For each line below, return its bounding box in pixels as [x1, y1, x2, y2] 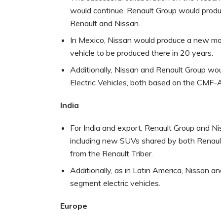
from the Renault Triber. [70, 148, 153, 159]
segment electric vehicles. [70, 178, 160, 188]
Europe [60, 201, 87, 211]
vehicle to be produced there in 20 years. [70, 48, 213, 58]
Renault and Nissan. [70, 18, 140, 29]
